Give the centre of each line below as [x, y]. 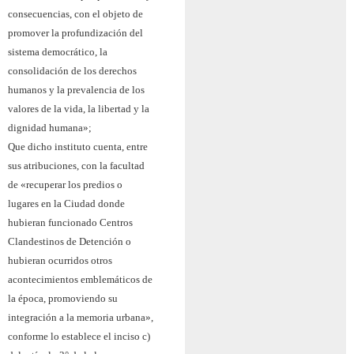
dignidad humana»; [50, 127]
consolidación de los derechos [72, 70]
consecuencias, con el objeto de [75, 13]
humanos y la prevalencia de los [76, 89]
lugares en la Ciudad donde [66, 203]
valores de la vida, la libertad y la [79, 108]
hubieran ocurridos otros [60, 260]
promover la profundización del [75, 32]
